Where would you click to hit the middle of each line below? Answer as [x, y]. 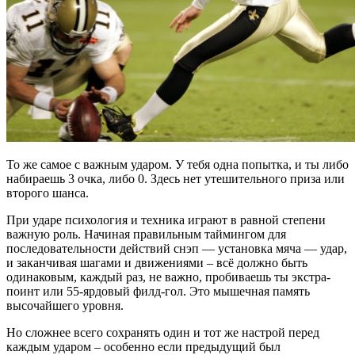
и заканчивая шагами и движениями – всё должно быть [157, 262]
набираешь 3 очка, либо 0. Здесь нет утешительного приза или [176, 178]
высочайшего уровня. [65, 305]
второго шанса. [48, 193]
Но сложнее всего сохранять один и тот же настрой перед [163, 332]
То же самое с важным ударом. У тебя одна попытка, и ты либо [177, 164]
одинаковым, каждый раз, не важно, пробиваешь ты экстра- [168, 277]
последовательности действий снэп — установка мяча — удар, [177, 248]
